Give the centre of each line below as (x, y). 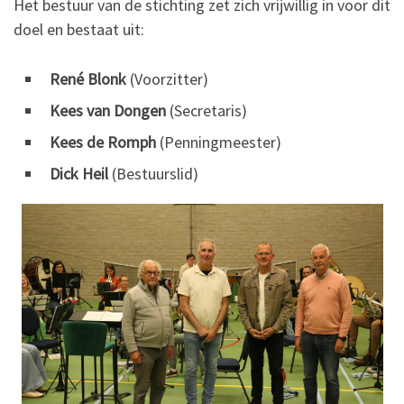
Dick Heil (79, 174)
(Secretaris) (207, 110)
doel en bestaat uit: (79, 29)
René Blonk (88, 79)
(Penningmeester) (219, 142)
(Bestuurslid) (153, 174)
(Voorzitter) (167, 79)
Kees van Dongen (108, 110)
